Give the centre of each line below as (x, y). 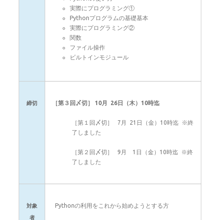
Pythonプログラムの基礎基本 (109, 18)
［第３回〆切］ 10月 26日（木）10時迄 (106, 103)
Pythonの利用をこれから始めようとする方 (110, 206)
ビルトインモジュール (99, 57)
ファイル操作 (87, 47)
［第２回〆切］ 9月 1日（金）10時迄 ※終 (132, 152)
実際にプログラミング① (102, 8)
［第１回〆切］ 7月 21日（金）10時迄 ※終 (133, 123)
